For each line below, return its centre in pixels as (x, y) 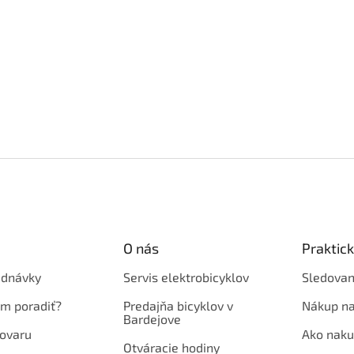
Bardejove (152, 318)
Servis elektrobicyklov (186, 277)
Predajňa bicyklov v (178, 305)
